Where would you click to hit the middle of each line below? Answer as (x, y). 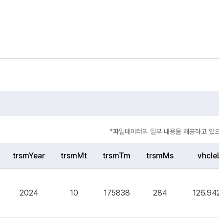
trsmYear (29, 156)
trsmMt (74, 156)
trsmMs (160, 156)
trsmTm (117, 156)
